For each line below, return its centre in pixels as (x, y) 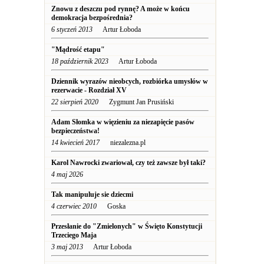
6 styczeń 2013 (72, 29)
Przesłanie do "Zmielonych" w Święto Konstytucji (127, 226)
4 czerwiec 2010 (74, 206)
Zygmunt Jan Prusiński (136, 102)
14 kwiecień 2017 (75, 143)
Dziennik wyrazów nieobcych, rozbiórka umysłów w (130, 81)
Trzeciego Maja (74, 235)
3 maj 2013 (67, 247)
